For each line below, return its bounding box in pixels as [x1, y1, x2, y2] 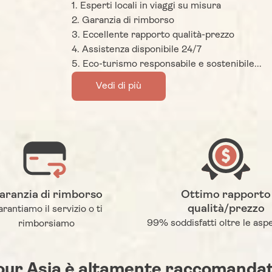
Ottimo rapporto [181, 189, 271, 202]
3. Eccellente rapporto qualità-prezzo [72, 30, 235, 41]
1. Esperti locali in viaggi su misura [72, 1, 222, 12]
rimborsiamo [18, 219, 75, 229]
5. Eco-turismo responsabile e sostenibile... [72, 59, 262, 70]
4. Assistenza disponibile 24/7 [72, 45, 202, 55]
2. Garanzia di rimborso [72, 16, 175, 26]
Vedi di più [96, 81, 142, 92]
